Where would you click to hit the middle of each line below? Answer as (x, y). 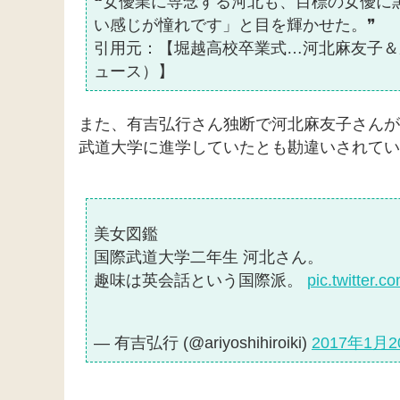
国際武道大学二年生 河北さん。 (208, 258)
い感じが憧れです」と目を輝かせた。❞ (235, 25)
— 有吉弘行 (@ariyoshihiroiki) (203, 343)
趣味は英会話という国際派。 (200, 281)
